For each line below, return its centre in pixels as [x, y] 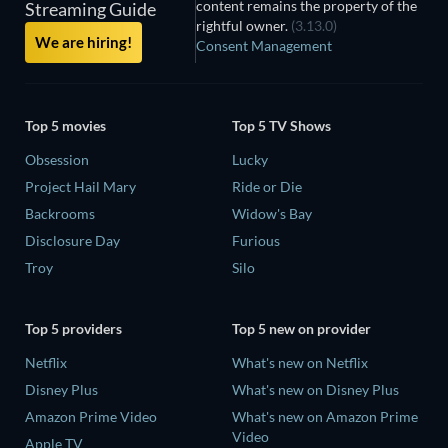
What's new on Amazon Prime [325, 417]
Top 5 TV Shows [281, 125]
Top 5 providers [73, 329]
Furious [256, 240]
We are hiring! [83, 42]
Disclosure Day [72, 240]
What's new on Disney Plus [315, 390]
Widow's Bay [272, 213]
